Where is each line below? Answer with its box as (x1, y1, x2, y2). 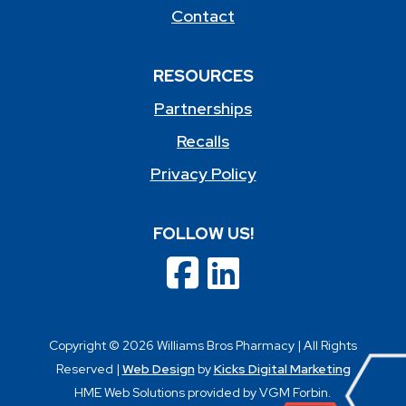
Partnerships (154, 98, 252, 120)
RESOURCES (152, 65, 254, 87)
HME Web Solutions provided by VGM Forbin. (74, 384, 332, 401)
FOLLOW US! (152, 223, 254, 245)
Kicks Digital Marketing (213, 361, 351, 378)
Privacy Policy (150, 163, 256, 185)
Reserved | (55, 361, 122, 378)
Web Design (121, 361, 195, 378)
